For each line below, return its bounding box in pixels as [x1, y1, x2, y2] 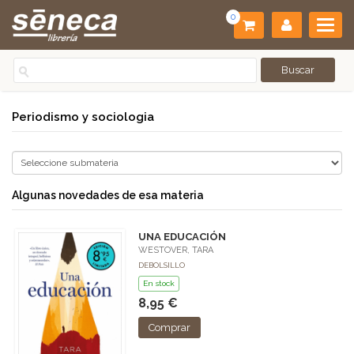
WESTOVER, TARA [137, 245, 213, 255]
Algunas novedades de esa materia [12, 189, 204, 201]
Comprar [148, 322, 190, 333]
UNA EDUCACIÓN [137, 231, 226, 243]
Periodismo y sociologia [12, 110, 154, 124]
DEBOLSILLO [137, 261, 185, 269]
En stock [142, 279, 175, 288]
